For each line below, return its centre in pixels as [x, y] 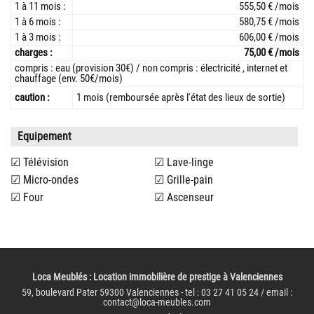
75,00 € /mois [272, 53]
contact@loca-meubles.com [157, 302]
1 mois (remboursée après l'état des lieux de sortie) [181, 97]
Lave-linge [190, 162]
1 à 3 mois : [38, 37]
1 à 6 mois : [38, 22]
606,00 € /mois [269, 37]
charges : [34, 53]
